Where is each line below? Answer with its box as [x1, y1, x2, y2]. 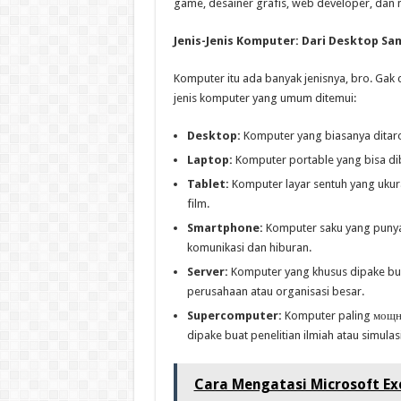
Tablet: [186, 177, 229, 192]
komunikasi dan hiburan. [186, 241, 311, 255]
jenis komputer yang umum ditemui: [173, 91, 356, 106]
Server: [186, 265, 228, 279]
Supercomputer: [186, 309, 282, 323]
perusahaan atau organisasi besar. [186, 285, 364, 299]
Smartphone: [186, 221, 263, 235]
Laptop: [186, 153, 233, 167]
